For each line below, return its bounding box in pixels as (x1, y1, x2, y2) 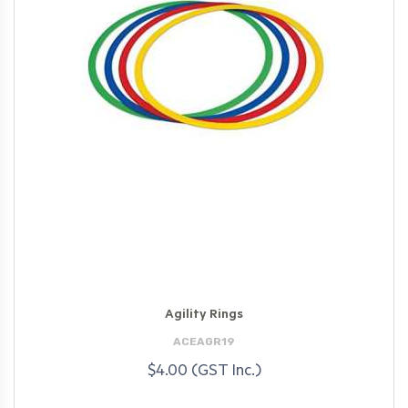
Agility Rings (165, 309, 243, 323)
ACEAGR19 (173, 335, 235, 348)
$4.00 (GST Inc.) (147, 362, 261, 382)
